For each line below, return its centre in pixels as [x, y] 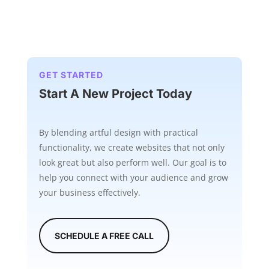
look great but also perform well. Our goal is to [132, 162]
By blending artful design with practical [118, 132]
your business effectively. [89, 192]
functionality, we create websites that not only [131, 147]
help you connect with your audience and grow [133, 177]
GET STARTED [71, 74]
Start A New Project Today [115, 93]
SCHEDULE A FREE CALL [104, 235]
